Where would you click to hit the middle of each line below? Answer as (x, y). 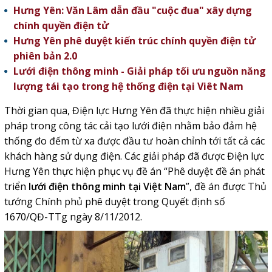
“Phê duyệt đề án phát (213, 171)
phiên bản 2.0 (45, 56)
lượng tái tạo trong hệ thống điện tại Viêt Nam (128, 86)
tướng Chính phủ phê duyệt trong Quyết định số (114, 202)
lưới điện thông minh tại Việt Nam (107, 186)
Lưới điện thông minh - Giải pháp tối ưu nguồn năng (139, 71)
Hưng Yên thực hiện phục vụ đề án (83, 171)
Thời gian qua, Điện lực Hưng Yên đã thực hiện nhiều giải (134, 110)
